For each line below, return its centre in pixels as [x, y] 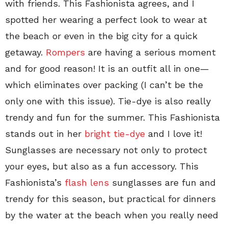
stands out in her [45, 134]
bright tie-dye [115, 134]
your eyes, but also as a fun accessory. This [102, 166]
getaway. [25, 52]
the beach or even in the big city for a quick [101, 36]
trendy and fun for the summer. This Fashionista [112, 117]
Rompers [65, 52]
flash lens [87, 182]
